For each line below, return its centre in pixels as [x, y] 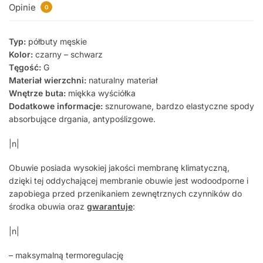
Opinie [23, 8]
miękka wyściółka [101, 93]
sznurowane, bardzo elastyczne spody [178, 106]
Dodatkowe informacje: [56, 106]
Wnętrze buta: [37, 93]
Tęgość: [26, 68]
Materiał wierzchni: [48, 80]
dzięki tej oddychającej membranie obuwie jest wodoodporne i [129, 181]
